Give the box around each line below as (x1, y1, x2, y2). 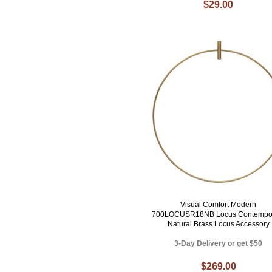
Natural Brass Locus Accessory (167, 220, 270, 229)
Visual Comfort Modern (180, 200, 257, 209)
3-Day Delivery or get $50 (174, 239, 263, 248)
